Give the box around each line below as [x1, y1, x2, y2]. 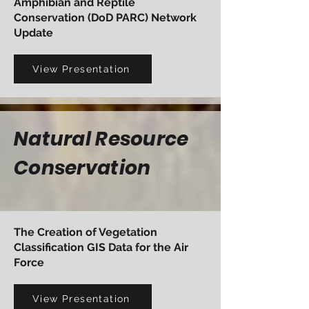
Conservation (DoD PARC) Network [14, 11, 197, 24]
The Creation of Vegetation [14, 226, 157, 239]
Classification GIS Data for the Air [14, 241, 188, 254]
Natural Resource [14, 126, 189, 152]
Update [14, 26, 53, 39]
